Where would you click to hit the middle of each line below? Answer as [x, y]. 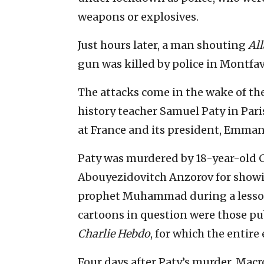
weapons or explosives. [138, 16]
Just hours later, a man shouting [163, 45]
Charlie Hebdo [114, 233]
